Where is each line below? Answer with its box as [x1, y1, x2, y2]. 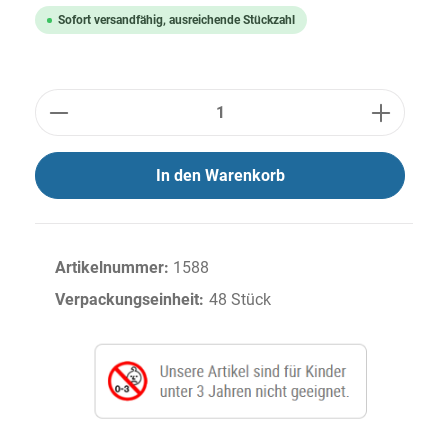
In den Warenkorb [155, 166, 285, 185]
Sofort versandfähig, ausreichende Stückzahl [58, 13, 295, 27]
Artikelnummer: [55, 258, 173, 277]
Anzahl [34, 90, 83, 109]
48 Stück [209, 290, 271, 309]
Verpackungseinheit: [55, 290, 204, 309]
